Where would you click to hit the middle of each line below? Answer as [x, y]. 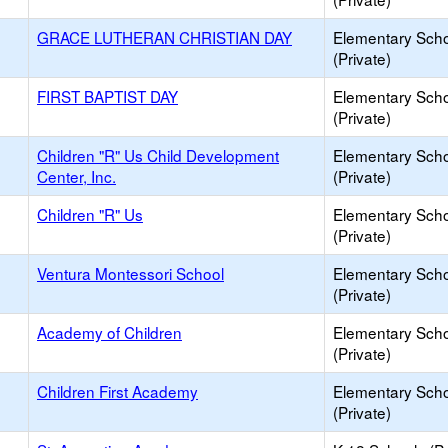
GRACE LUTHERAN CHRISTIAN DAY [164, 37]
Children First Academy [117, 391]
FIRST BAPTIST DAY [107, 96]
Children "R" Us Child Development [158, 155]
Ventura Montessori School [130, 273]
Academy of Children [109, 332]
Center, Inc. [76, 176]
